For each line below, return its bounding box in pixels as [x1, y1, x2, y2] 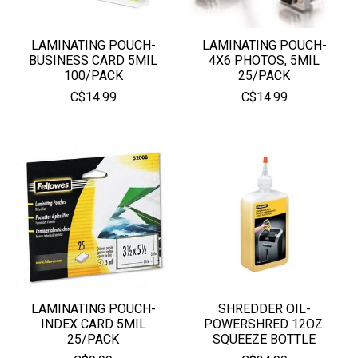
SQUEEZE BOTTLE [213, 331, 316, 347]
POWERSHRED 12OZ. [203, 316, 325, 332]
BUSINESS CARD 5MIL [29, 52, 158, 68]
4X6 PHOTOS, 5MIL [209, 52, 320, 68]
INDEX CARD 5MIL [40, 316, 146, 332]
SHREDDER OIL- [217, 300, 311, 316]
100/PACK [63, 67, 123, 83]
